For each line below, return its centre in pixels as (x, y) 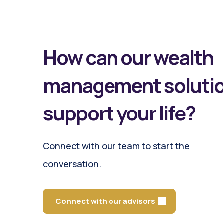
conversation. (72, 164)
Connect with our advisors (106, 201)
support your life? (119, 112)
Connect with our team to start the (116, 146)
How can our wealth (128, 57)
